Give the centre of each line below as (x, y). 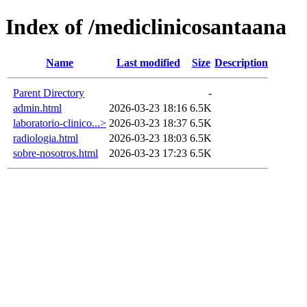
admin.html (37, 108)
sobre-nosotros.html (56, 153)
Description (241, 62)
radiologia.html (46, 138)
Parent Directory (49, 93)
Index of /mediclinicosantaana (146, 27)
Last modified (148, 62)
